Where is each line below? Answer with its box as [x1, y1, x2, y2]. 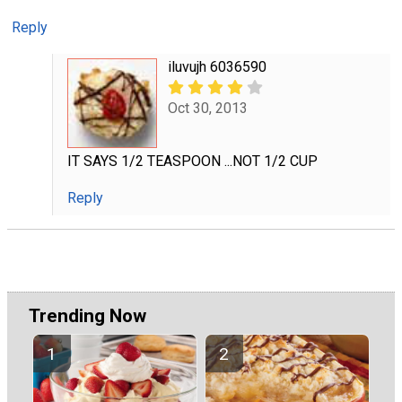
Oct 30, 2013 [167, 100, 248, 117]
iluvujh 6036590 [167, 57, 267, 75]
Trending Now [29, 304, 146, 327]
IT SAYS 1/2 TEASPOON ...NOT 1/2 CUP [66, 152, 318, 170]
